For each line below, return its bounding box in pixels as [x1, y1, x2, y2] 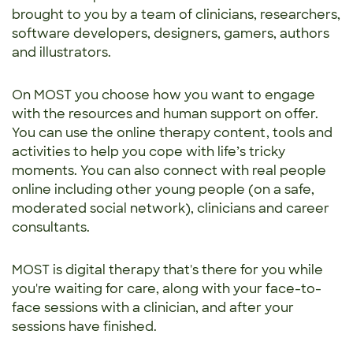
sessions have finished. [12, 318, 157, 336]
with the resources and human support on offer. [12, 106, 318, 123]
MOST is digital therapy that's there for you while [12, 262, 323, 279]
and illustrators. [12, 44, 111, 61]
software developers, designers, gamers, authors [12, 25, 329, 43]
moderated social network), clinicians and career [12, 200, 329, 217]
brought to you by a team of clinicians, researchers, [12, 6, 340, 24]
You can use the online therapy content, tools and [12, 124, 333, 142]
